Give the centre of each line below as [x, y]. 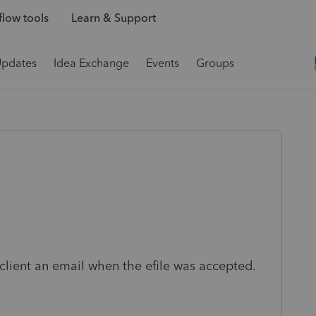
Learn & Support [113, 18]
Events [163, 63]
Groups [215, 63]
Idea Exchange [91, 63]
